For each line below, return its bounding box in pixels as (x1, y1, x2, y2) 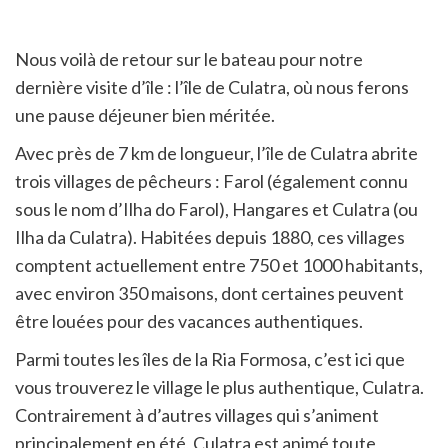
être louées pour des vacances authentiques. (15, 309, 363, 332)
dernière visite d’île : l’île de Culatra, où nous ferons (15, 75, 409, 98)
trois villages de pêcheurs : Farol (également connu (15, 169, 408, 192)
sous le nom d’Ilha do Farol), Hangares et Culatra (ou (15, 197, 418, 220)
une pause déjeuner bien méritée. (15, 103, 275, 126)
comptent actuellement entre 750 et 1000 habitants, (15, 253, 423, 276)
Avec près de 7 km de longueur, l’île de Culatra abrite (15, 141, 418, 164)
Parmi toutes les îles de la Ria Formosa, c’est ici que (15, 347, 405, 370)
